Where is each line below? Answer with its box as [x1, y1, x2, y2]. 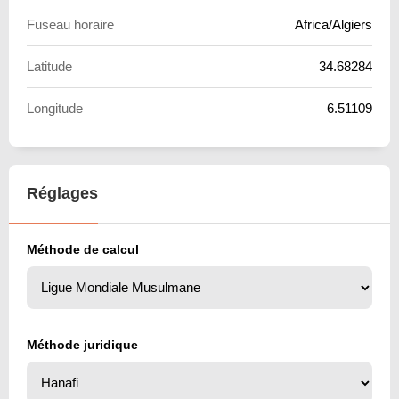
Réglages [27, 183, 98, 202]
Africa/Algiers [295, 16, 372, 32]
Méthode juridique [27, 337, 138, 352]
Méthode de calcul [27, 241, 139, 256]
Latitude [27, 58, 72, 74]
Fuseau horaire [27, 16, 114, 32]
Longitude [27, 100, 83, 116]
